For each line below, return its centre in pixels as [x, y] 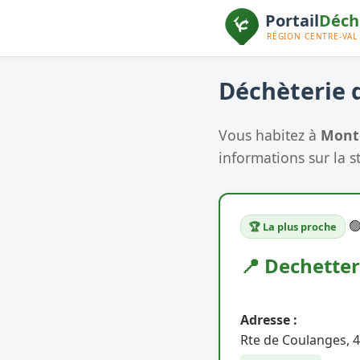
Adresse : [269, 319]
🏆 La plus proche [293, 226]
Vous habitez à [270, 135]
